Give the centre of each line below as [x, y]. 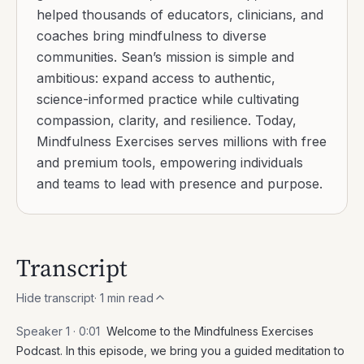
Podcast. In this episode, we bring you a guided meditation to [180, 350]
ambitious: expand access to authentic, [156, 78]
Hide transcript [55, 297]
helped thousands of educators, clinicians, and [180, 14]
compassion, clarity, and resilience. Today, [167, 120]
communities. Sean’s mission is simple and [165, 56]
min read [129, 297]
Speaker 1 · [48, 331]
